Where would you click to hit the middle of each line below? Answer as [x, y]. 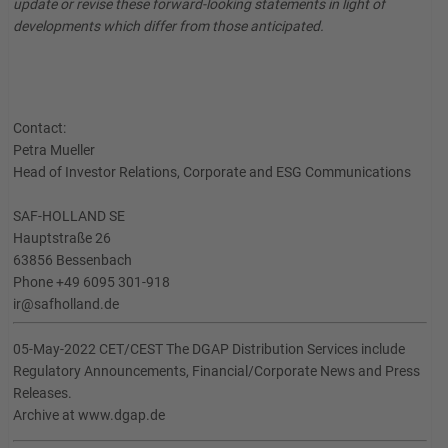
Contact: [39, 128]
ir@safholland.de [66, 304]
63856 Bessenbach [72, 260]
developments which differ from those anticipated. [168, 26]
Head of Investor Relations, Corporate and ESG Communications [212, 172]
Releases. [42, 393]
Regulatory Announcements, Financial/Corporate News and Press [216, 371]
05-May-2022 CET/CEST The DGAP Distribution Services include [209, 349]
